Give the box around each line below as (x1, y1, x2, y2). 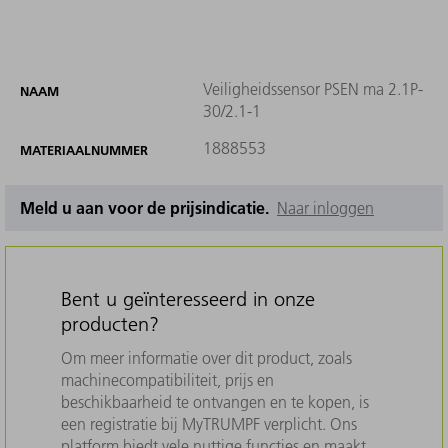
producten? (61, 311, 159, 336)
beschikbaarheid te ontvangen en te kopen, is (61, 391, 369, 412)
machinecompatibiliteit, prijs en (61, 369, 274, 390)
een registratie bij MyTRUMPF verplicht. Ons (61, 413, 357, 434)
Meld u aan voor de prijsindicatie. (20, 196, 277, 218)
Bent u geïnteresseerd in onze (61, 286, 315, 311)
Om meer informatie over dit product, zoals (61, 347, 352, 368)
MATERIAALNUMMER (20, 141, 148, 158)
